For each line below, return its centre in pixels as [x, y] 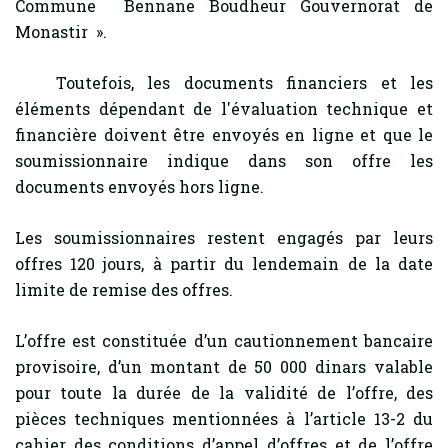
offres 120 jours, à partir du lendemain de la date [224, 263]
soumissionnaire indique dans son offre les [224, 160]
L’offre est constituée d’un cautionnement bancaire [224, 340]
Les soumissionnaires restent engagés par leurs [224, 237]
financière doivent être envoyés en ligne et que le [224, 134]
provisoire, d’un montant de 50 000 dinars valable [224, 366]
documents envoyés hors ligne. [139, 186]
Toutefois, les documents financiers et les [224, 82]
